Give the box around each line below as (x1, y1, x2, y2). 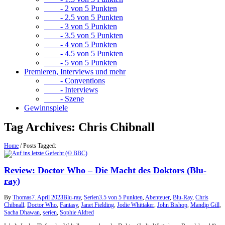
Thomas (13, 194, 32, 201)
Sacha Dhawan (4, 209, 40, 216)
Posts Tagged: (23, 142, 56, 150)
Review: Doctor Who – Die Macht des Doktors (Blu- (4, 165, 206, 176)
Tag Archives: (4, 121, 78, 134)
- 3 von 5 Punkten (44, 22, 117, 31)
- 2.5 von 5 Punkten (44, 13, 123, 22)
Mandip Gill (190, 201, 219, 209)
